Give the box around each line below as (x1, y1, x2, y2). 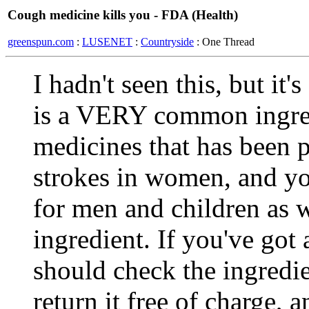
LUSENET (82, 35, 132, 48)
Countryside (141, 35, 194, 48)
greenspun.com (8, 35, 74, 48)
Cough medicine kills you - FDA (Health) (8, 8, 238, 22)
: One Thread (194, 35, 255, 48)
